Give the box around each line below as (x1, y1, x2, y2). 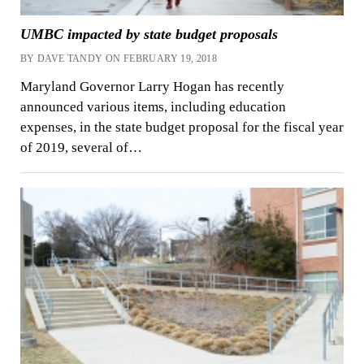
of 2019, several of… (19, 139, 142, 155)
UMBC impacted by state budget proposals (19, 26, 278, 43)
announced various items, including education (19, 98, 286, 115)
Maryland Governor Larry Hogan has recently (19, 78, 284, 94)
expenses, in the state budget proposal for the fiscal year (19, 119, 344, 135)
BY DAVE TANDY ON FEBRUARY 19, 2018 (19, 53, 218, 65)
